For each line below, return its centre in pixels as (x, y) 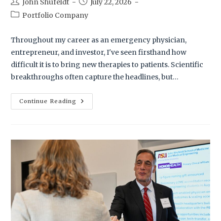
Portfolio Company (55, 15)
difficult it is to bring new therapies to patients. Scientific (107, 64)
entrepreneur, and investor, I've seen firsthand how (99, 52)
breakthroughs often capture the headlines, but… (95, 77)
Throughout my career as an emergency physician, (99, 40)
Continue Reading (48, 101)
